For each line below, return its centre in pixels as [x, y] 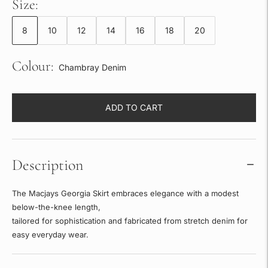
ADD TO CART [134, 107]
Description [48, 165]
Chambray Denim [92, 67]
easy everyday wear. [50, 234]
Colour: [33, 66]
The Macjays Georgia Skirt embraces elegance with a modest [125, 193]
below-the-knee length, [57, 207]
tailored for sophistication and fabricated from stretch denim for [130, 220]
